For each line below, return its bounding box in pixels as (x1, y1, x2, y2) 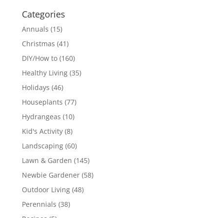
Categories (21, 8, 65, 20)
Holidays (21, 83, 50, 92)
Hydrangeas (21, 112, 61, 122)
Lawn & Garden (21, 156, 72, 165)
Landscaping (21, 141, 63, 151)
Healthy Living (21, 68, 68, 78)
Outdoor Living (21, 185, 70, 195)
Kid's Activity (21, 127, 63, 136)
